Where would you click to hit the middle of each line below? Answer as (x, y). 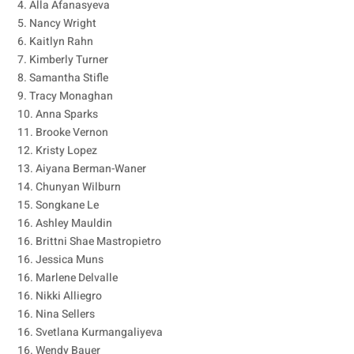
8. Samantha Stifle (63, 78)
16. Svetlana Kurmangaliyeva (90, 332)
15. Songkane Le (58, 205)
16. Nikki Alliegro (60, 296)
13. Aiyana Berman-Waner (82, 169)
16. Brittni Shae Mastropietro (90, 241)
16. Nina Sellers (56, 314)
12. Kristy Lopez (58, 151)
